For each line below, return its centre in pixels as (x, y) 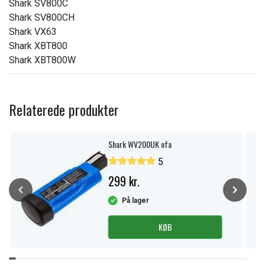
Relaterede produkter (64, 109)
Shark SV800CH (42, 17)
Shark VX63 (33, 32)
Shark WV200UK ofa (140, 144)
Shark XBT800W (42, 60)
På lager (135, 201)
